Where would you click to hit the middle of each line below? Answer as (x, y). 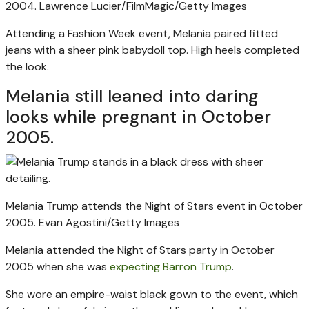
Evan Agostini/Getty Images (109, 222)
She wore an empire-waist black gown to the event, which (152, 294)
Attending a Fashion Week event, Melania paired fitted (142, 33)
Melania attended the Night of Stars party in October (140, 250)
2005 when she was (58, 266)
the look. (27, 66)
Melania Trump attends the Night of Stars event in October (154, 206)
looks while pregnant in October (138, 117)
